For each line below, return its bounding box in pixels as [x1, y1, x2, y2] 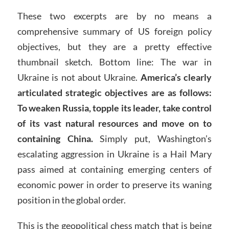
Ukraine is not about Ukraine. [17, 72, 138, 83]
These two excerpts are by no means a [17, 10, 212, 21]
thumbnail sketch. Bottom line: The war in [17, 56, 212, 67]
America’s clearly [138, 72, 212, 83]
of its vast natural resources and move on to [17, 118, 212, 129]
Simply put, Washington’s [93, 133, 212, 144]
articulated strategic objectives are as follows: [17, 87, 212, 98]
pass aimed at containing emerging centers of [17, 164, 212, 175]
